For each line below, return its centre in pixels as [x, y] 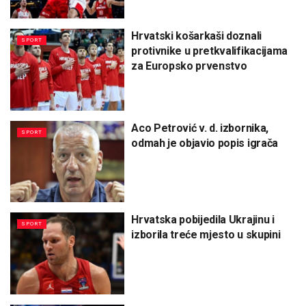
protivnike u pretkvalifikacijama [209, 51]
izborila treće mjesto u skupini [206, 235]
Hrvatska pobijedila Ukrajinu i [203, 220]
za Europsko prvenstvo [189, 66]
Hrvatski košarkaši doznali [196, 36]
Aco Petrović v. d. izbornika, [200, 128]
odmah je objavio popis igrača [205, 143]
